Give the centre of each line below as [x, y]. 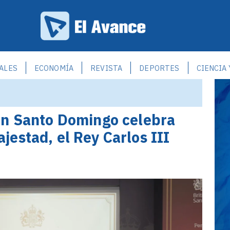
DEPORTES [159, 68]
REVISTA [107, 68]
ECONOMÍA [54, 68]
